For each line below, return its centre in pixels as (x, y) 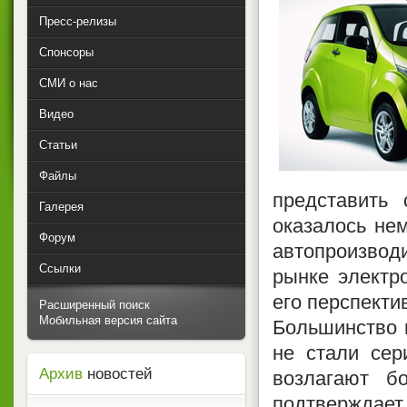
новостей (118, 374)
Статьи (58, 145)
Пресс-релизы (78, 21)
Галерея (61, 207)
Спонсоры (66, 52)
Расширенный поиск (94, 305)
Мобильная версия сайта (108, 320)
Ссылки (60, 268)
